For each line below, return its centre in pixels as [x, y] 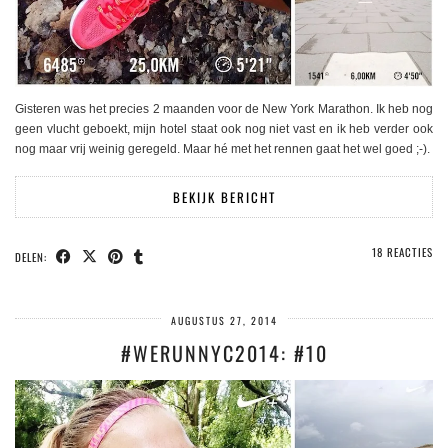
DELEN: [33, 256]
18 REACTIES [402, 251]
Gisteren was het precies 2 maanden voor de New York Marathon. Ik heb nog [224, 108]
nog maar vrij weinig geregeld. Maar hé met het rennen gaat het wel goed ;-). [222, 148]
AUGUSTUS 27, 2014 [224, 320]
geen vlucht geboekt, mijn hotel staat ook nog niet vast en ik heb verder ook [224, 128]
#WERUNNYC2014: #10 [224, 352]
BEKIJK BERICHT [224, 196]
